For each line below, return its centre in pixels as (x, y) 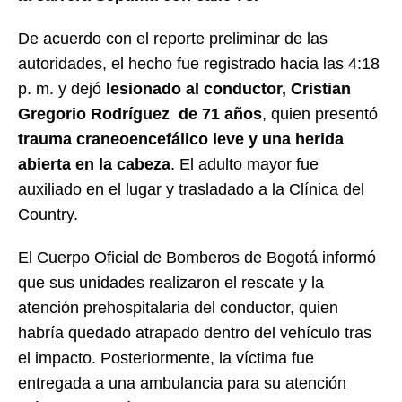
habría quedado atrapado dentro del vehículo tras (195, 333)
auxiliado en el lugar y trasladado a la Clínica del (191, 190)
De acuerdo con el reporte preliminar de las (173, 39)
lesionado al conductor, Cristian (228, 89)
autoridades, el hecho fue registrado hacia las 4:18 (199, 64)
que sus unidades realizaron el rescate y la (171, 283)
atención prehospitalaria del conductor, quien (178, 308)
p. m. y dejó (62, 89)
